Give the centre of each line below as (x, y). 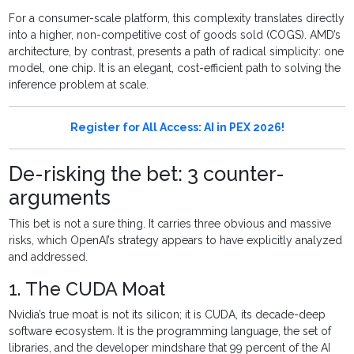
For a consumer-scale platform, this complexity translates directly (177, 19)
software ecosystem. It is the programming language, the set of (170, 331)
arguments (60, 198)
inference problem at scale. (79, 85)
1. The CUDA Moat (87, 289)
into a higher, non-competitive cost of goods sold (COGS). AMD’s (175, 35)
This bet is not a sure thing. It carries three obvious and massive (170, 224)
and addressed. (49, 257)
